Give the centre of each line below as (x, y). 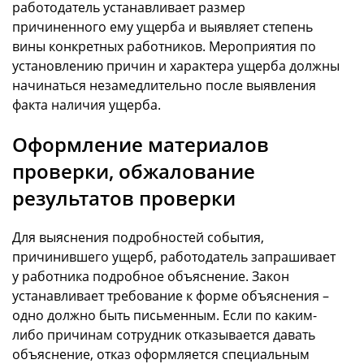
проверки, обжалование (134, 171)
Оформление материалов (141, 144)
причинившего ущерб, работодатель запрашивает (174, 256)
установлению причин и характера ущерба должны (176, 65)
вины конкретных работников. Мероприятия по (164, 46)
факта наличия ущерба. (87, 104)
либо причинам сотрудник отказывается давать (164, 334)
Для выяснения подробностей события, (138, 237)
